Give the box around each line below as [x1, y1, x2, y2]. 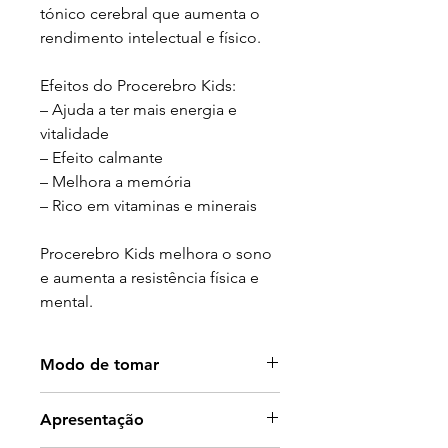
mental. [40, 292, 93, 311]
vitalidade [40, 124, 109, 143]
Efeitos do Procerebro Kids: [40, 76, 236, 95]
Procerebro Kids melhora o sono [40, 244, 272, 263]
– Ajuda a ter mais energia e [40, 100, 237, 119]
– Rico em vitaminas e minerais [40, 196, 257, 215]
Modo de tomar [40, 355, 159, 374]
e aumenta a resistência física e [40, 268, 259, 287]
